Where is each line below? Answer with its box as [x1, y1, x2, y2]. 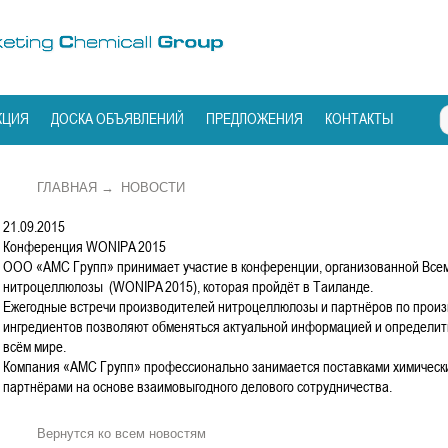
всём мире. [3, 336, 66, 356]
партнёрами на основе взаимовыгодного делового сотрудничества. [3, 376, 392, 396]
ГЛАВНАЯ [37, 180, 97, 195]
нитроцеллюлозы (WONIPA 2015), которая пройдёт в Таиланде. [3, 276, 373, 296]
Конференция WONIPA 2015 [3, 236, 166, 256]
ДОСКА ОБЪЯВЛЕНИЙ [51, 108, 184, 128]
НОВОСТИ [121, 180, 185, 195]
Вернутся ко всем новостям [37, 426, 206, 441]
